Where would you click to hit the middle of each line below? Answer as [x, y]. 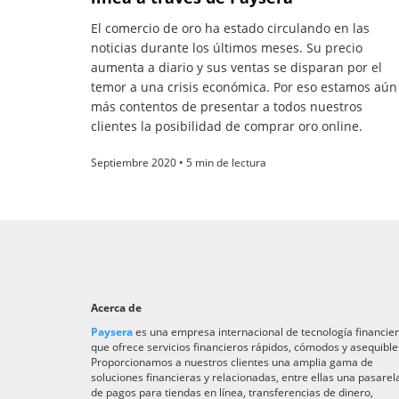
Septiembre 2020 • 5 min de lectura [179, 162]
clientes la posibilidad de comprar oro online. [227, 126]
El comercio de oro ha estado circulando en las [230, 28]
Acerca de [116, 307]
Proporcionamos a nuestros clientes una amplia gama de [232, 362]
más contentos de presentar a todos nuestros [227, 106]
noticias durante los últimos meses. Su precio [227, 47]
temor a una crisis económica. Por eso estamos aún [244, 86]
